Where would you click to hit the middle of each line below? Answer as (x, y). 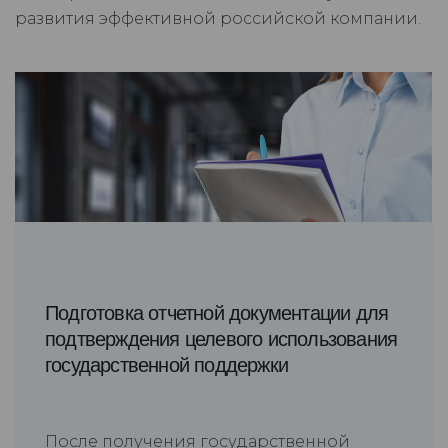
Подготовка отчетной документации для (217, 313)
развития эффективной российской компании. (218, 19)
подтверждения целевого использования (221, 339)
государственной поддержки (166, 365)
